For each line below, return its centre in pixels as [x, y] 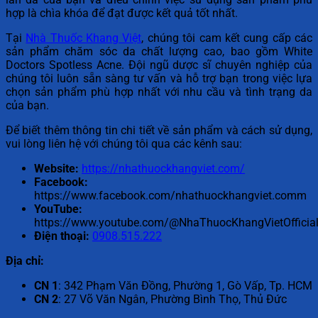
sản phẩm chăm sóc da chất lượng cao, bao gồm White [159, 52]
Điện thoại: [62, 236]
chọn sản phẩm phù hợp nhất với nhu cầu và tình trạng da [159, 92]
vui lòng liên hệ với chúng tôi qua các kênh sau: [124, 144]
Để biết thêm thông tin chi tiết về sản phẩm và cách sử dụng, [159, 131]
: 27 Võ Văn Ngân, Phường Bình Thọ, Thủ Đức [172, 300]
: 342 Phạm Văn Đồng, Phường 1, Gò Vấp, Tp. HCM [185, 286]
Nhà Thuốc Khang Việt [84, 38]
